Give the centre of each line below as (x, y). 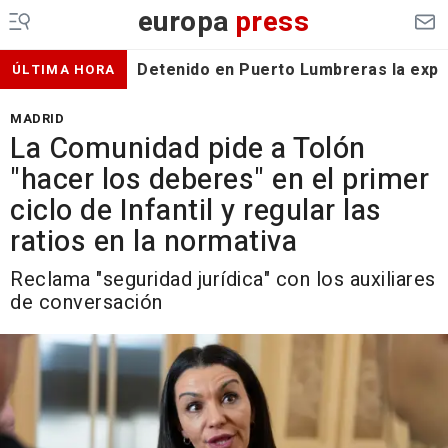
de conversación (86, 302)
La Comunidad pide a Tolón (188, 149)
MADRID (37, 118)
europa (183, 22)
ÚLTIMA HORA (64, 69)
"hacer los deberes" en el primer (219, 180)
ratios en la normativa (153, 242)
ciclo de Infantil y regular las (196, 211)
